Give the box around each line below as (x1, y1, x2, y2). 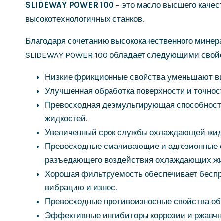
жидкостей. (45, 113, 88, 124)
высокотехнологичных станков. (25, 14, 144, 24)
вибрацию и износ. (45, 183, 117, 193)
